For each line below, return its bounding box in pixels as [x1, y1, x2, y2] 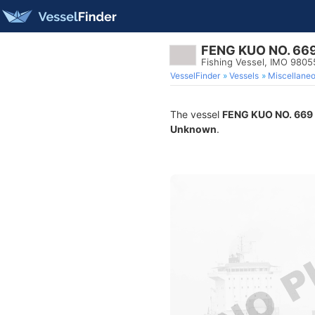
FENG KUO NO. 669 [222, 108, 313, 120]
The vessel [170, 108, 222, 120]
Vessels [229, 70, 259, 81]
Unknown [170, 123, 217, 135]
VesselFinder [170, 70, 220, 81]
